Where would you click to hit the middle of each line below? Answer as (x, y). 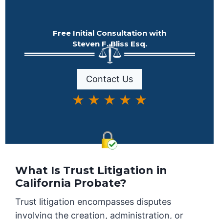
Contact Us (109, 79)
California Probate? (71, 183)
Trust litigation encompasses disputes (93, 202)
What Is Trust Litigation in (91, 171)
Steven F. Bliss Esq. (109, 44)
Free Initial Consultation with (109, 33)
